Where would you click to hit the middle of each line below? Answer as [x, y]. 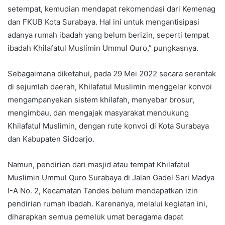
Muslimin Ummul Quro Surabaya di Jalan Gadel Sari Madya [111, 177]
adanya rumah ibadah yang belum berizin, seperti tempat [108, 35]
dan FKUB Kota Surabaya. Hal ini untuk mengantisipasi [103, 22]
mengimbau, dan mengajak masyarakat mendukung [98, 113]
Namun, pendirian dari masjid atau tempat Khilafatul [99, 164]
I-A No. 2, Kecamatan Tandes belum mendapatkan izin [103, 190]
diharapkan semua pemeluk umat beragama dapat [95, 216]
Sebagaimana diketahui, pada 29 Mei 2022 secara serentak [112, 73]
